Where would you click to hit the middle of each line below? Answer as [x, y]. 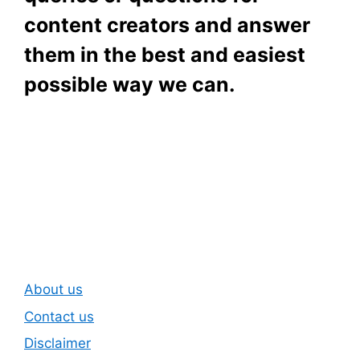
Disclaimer [57, 343]
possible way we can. [129, 84]
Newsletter [101, 207]
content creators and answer [167, 25]
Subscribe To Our [143, 173]
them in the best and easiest [165, 55]
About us [53, 289]
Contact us [59, 316]
